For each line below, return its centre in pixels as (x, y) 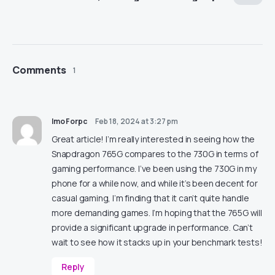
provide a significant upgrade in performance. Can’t (152, 228)
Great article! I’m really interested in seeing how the (153, 139)
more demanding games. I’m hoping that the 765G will (157, 213)
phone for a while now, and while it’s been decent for (155, 184)
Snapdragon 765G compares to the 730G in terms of (155, 154)
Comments (39, 70)
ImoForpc (70, 122)
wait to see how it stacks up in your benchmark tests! (157, 242)
